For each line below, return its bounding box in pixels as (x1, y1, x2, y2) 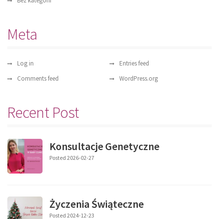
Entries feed (119, 59, 149, 67)
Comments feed (17, 74, 59, 83)
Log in (17, 59, 34, 67)
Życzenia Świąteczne (49, 197, 144, 211)
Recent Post (7, 103, 79, 122)
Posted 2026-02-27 (49, 154, 94, 161)
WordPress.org (119, 74, 158, 83)
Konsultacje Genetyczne (49, 139, 159, 153)
